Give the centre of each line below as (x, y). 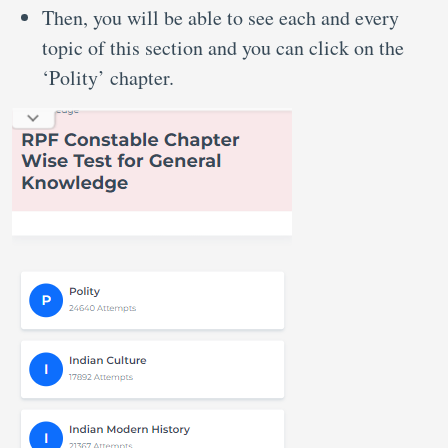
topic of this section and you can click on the (223, 47)
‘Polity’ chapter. (111, 77)
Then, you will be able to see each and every (220, 17)
